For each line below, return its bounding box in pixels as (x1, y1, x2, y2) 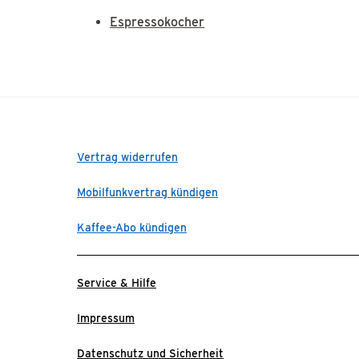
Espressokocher (110, 14, 205, 30)
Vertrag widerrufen (77, 150, 178, 163)
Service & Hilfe (77, 276, 156, 289)
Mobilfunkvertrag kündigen (77, 185, 218, 199)
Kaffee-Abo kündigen (77, 220, 187, 234)
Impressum (77, 311, 135, 325)
